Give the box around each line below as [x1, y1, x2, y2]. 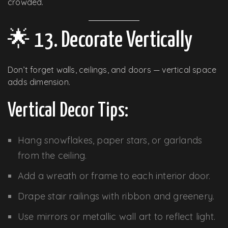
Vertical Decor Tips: [8, 101, 128, 121]
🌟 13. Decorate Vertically [8, 30, 192, 51]
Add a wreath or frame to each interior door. [18, 169, 210, 182]
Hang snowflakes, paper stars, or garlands [18, 134, 203, 146]
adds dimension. [8, 76, 70, 87]
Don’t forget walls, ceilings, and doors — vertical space [8, 64, 217, 75]
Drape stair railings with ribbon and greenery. [18, 190, 215, 202]
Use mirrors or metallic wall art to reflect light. [18, 210, 215, 222]
